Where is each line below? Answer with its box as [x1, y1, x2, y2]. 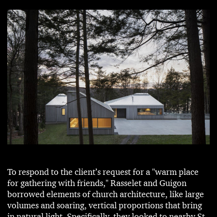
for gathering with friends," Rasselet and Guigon [7, 178, 186, 189]
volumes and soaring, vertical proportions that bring [7, 200, 202, 211]
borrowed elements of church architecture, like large [7, 189, 204, 200]
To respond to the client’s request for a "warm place [7, 167, 199, 178]
